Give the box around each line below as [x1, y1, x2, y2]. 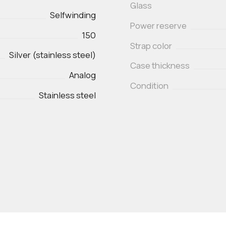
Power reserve [130, 19, 187, 31]
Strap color [130, 39, 172, 51]
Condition [130, 80, 168, 92]
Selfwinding [50, 9, 96, 21]
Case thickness [130, 60, 190, 72]
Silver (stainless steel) [9, 49, 96, 61]
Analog [69, 69, 96, 81]
